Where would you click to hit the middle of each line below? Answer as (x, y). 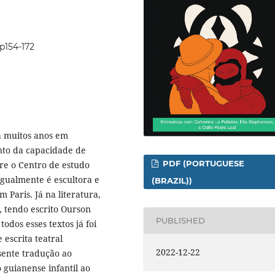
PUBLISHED (181, 221)
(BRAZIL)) (172, 180)
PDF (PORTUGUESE (203, 163)
